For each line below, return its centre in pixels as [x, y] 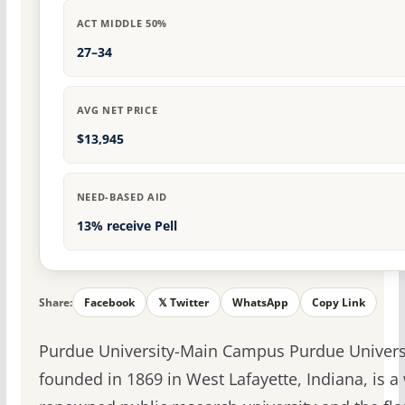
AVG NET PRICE [117, 110]
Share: [55, 302]
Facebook [109, 303]
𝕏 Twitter [183, 303]
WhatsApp [260, 303]
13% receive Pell [127, 226]
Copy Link [338, 303]
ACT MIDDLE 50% [122, 24]
